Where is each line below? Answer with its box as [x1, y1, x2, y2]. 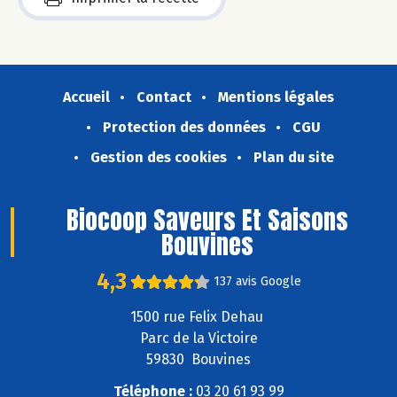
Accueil [63, 89, 110, 106]
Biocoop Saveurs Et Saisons [66, 201, 348, 239]
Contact [136, 89, 191, 106]
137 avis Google [213, 273, 301, 289]
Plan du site [253, 149, 334, 167]
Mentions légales [218, 89, 334, 106]
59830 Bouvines [146, 350, 251, 368]
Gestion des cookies [90, 149, 227, 167]
